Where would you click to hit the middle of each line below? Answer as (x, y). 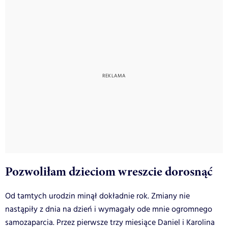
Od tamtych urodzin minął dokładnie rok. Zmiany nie (97, 196)
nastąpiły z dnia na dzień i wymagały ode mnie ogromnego (109, 209)
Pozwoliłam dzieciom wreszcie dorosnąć (109, 171)
